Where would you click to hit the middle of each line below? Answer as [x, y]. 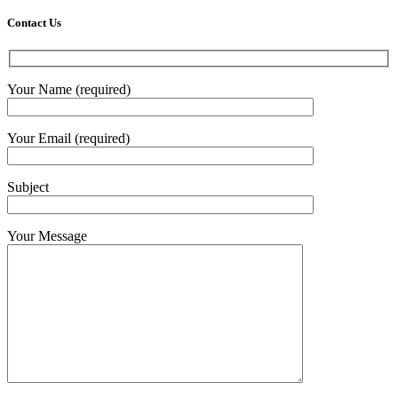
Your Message [47, 235]
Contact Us [34, 22]
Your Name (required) [69, 89]
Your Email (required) [68, 138]
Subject [28, 187]
